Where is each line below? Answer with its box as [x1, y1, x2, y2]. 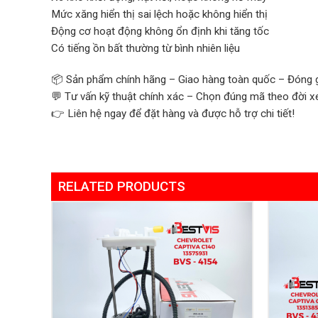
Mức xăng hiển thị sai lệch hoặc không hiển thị [51, 8, 268, 21]
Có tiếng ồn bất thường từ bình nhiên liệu [51, 42, 240, 55]
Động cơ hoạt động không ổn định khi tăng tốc [51, 25, 269, 38]
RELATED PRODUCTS [58, 177, 185, 194]
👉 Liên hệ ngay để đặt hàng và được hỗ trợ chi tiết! [51, 107, 295, 121]
